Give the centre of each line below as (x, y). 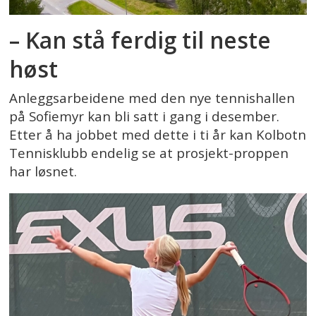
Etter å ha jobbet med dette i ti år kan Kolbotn (158, 135)
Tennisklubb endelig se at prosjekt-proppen (149, 153)
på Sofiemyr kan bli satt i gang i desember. (145, 117)
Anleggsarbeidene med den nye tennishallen (152, 98)
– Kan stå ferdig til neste (140, 39)
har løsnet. (43, 172)
